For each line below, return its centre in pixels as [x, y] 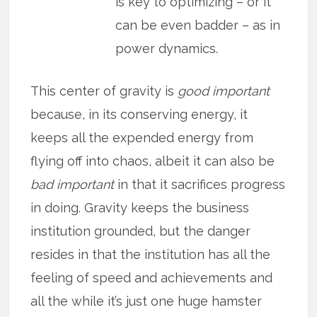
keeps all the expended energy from [142, 138]
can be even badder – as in [198, 25]
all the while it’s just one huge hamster [146, 301]
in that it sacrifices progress [200, 185]
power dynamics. [167, 49]
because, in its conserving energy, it [139, 115]
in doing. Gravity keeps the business [140, 208]
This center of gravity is [104, 91]
